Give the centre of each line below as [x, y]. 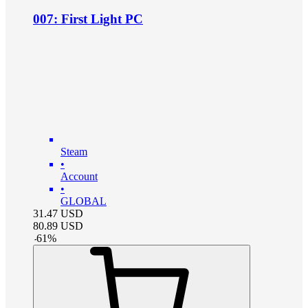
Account [79, 177]
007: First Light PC [88, 19]
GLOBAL [84, 201]
